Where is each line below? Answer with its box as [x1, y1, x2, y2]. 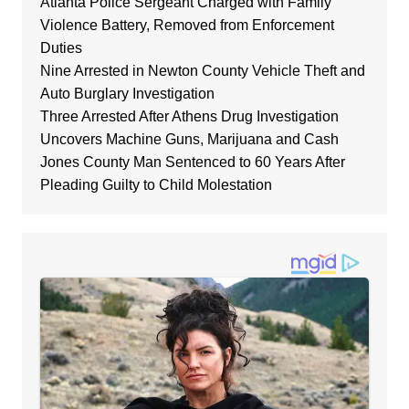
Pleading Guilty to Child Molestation [39, 176, 272, 193]
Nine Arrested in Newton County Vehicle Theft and [39, 62, 365, 79]
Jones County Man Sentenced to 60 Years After [39, 153, 345, 170]
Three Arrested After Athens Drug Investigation [39, 108, 339, 124]
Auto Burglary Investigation [39, 85, 215, 101]
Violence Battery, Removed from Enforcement [39, 16, 334, 33]
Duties [39, 39, 82, 56]
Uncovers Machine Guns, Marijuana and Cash [39, 131, 339, 147]
